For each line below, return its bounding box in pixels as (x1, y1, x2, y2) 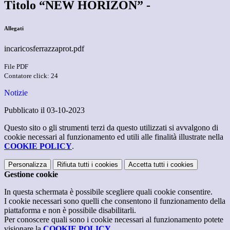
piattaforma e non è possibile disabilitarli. (4, 206, 136, 215)
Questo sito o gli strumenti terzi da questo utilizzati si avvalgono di (4, 123, 218, 132)
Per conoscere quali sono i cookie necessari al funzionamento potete (4, 215, 223, 224)
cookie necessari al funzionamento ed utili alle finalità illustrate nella (4, 132, 223, 142)
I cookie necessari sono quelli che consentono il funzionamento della (4, 197, 225, 206)
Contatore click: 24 (4, 72, 58, 80)
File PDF (4, 63, 28, 71)
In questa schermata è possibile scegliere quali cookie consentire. (4, 187, 213, 197)
